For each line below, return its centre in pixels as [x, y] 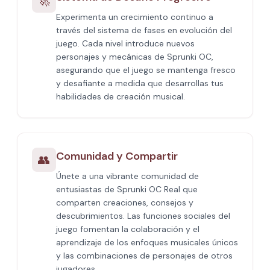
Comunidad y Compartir [117, 156]
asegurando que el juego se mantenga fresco [146, 70]
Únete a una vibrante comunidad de [127, 176]
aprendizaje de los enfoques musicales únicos [147, 242]
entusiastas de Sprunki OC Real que [127, 189]
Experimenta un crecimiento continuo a [135, 17]
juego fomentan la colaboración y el [128, 229]
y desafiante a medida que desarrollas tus [140, 83]
